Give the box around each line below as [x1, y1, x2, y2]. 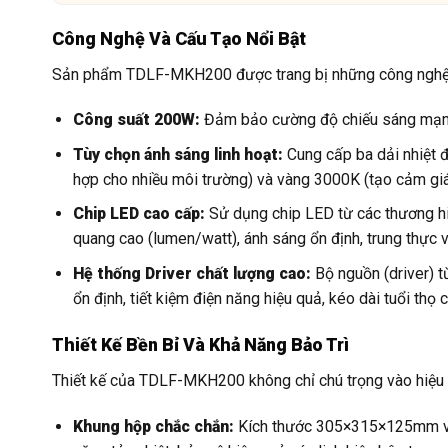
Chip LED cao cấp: [72, 204, 205, 224]
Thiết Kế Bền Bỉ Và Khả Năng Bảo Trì [52, 334, 349, 356]
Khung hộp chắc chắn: [72, 416, 234, 436]
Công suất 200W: [72, 110, 200, 130]
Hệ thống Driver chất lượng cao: [72, 263, 311, 283]
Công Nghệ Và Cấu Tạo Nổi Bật [52, 27, 306, 49]
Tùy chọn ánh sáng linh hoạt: [72, 144, 283, 164]
